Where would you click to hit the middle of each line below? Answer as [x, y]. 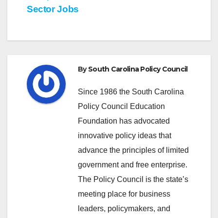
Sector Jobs [53, 9]
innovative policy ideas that [125, 135]
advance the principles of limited [133, 150]
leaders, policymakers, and [124, 208]
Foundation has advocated [124, 121]
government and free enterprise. [133, 164]
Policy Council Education [121, 106]
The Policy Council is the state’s [133, 179]
